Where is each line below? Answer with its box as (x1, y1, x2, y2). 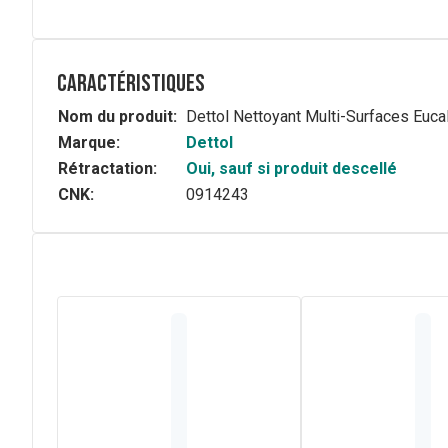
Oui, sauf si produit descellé (186, 159, 397, 178)
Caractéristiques (57, 69, 205, 98)
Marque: (58, 133, 120, 152)
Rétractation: (58, 159, 157, 178)
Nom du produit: (58, 107, 177, 126)
